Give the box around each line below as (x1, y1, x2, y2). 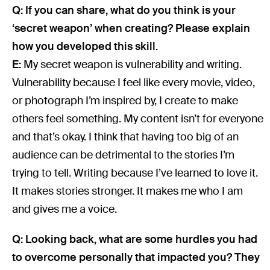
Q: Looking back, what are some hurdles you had (12, 231, 258, 246)
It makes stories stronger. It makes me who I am (12, 183, 243, 198)
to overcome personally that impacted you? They (12, 250, 260, 265)
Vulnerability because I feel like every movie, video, (12, 75, 256, 90)
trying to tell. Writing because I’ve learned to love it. (12, 165, 259, 180)
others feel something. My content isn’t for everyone (12, 111, 264, 126)
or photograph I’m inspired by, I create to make (12, 93, 239, 108)
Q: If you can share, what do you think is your (12, 2, 236, 17)
